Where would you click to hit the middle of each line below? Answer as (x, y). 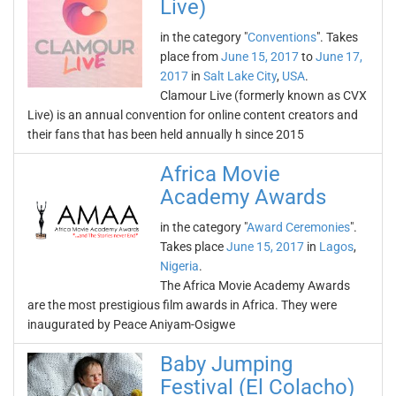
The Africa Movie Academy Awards (255, 286)
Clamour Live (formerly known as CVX (263, 95)
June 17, (339, 57)
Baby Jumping (226, 364)
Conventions (282, 37)
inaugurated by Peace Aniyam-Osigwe (131, 324)
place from (190, 57)
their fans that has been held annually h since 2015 (166, 134)
